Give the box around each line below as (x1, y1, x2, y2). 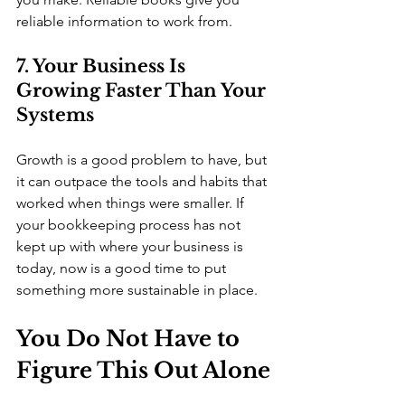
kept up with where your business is (16, 238, 247, 255)
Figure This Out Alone (16, 357, 270, 383)
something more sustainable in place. (16, 281, 258, 298)
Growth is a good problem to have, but (16, 151, 270, 168)
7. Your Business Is (16, 55, 190, 77)
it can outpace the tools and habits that (16, 173, 270, 190)
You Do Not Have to (16, 325, 245, 352)
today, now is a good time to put (16, 259, 230, 277)
